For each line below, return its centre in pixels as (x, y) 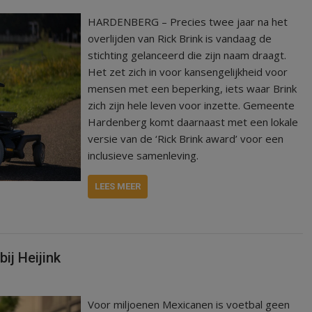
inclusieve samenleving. (143, 155)
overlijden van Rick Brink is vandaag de (180, 38)
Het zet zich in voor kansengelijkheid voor (188, 72)
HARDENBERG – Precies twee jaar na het (188, 22)
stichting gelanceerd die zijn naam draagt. (187, 55)
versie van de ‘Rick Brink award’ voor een (186, 139)
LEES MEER (118, 186)
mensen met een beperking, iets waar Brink (193, 88)
